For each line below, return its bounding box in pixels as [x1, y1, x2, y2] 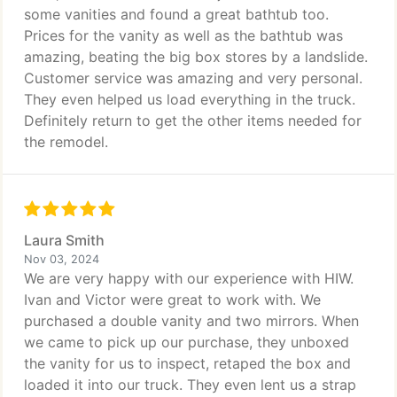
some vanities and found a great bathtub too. [24, 5, 329, 23]
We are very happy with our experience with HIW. [24, 269, 354, 287]
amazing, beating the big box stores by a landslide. [24, 48, 368, 66]
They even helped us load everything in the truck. [24, 90, 355, 108]
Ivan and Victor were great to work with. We [24, 291, 321, 308]
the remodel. [24, 133, 108, 151]
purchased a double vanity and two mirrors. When [24, 312, 359, 330]
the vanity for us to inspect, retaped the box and [24, 354, 351, 372]
